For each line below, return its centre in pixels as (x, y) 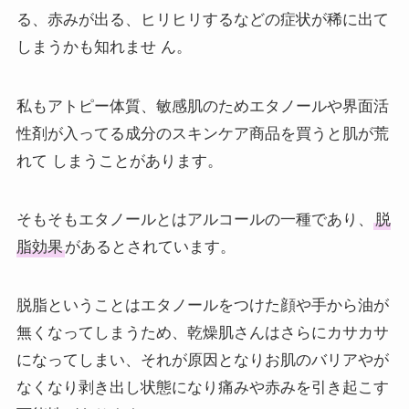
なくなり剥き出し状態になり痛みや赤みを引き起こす (202, 387)
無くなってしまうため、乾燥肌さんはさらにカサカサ (202, 332)
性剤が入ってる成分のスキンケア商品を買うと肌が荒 (202, 133)
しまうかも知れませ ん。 (104, 47)
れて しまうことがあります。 (119, 161)
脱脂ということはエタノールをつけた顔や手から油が (202, 305)
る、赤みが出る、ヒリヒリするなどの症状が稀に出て (202, 20)
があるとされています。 (150, 246)
